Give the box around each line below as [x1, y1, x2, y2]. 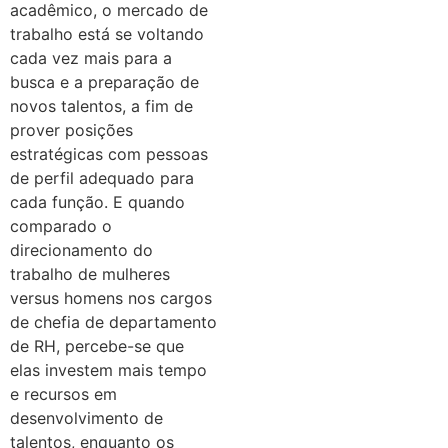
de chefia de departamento [10, 311, 217, 332]
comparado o [10, 215, 112, 236]
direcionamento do [10, 239, 153, 260]
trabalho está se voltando [10, 23, 204, 44]
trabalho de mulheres [10, 263, 170, 284]
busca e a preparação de [10, 71, 199, 92]
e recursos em [10, 383, 117, 404]
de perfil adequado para [10, 167, 194, 188]
